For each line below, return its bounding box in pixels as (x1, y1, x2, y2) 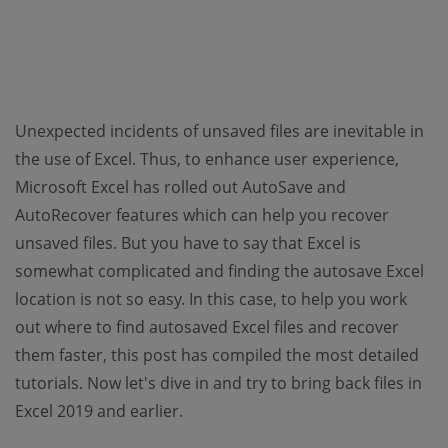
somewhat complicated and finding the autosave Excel (15, 260, 424, 282)
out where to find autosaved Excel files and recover (15, 316, 399, 338)
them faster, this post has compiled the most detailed (15, 344, 419, 366)
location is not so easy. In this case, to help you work (15, 288, 407, 310)
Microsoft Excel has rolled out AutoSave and (15, 176, 346, 198)
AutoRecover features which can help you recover (15, 204, 389, 226)
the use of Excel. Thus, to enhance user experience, (15, 148, 399, 170)
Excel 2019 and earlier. (15, 400, 183, 422)
